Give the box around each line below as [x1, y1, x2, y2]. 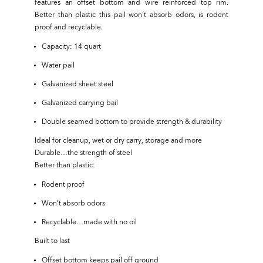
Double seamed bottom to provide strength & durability [42, 119, 222, 126]
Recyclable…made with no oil [42, 219, 137, 226]
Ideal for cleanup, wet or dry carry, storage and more [35, 137, 202, 144]
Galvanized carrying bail [42, 100, 118, 107]
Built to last [35, 238, 70, 245]
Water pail [42, 62, 75, 69]
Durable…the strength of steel [35, 150, 132, 157]
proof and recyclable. [35, 24, 103, 31]
